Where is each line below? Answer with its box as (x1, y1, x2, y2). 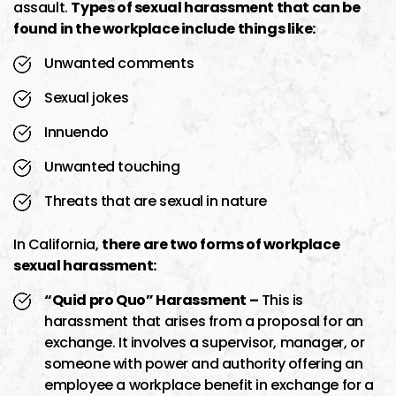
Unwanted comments (44, 52, 194, 73)
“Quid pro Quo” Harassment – (44, 289, 259, 310)
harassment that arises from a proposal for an (44, 310, 364, 331)
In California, (13, 233, 102, 255)
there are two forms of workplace (102, 233, 340, 255)
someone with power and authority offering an (44, 353, 363, 374)
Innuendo (44, 121, 109, 142)
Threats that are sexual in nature (44, 190, 267, 211)
